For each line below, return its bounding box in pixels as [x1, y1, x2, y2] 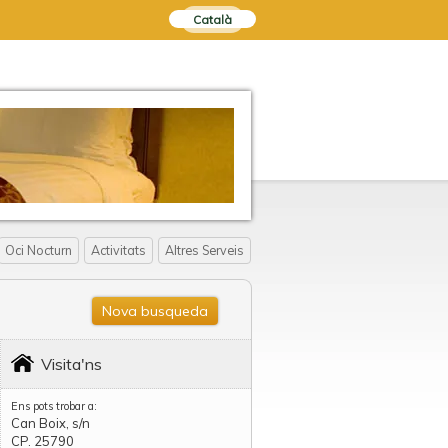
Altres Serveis [165, 243, 244, 258]
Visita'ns [41, 354, 102, 374]
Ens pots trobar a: [11, 399, 97, 413]
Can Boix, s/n [11, 415, 90, 431]
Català [193, 12, 232, 27]
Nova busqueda [102, 302, 208, 320]
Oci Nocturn [5, 243, 72, 258]
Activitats [91, 243, 146, 258]
